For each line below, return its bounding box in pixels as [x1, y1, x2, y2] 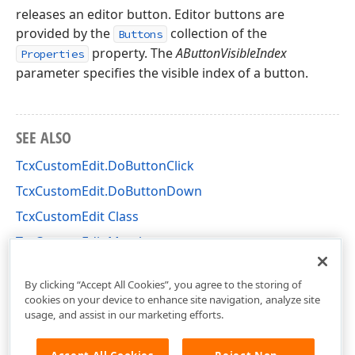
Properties [21, 47, 84, 61]
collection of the [167, 25, 267, 42]
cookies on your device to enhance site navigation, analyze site [24, 292, 320, 307]
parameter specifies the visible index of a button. [16, 64, 308, 82]
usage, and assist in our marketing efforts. [24, 307, 224, 322]
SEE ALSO [16, 127, 71, 148]
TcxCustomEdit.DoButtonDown [16, 182, 202, 200]
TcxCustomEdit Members [16, 233, 166, 250]
